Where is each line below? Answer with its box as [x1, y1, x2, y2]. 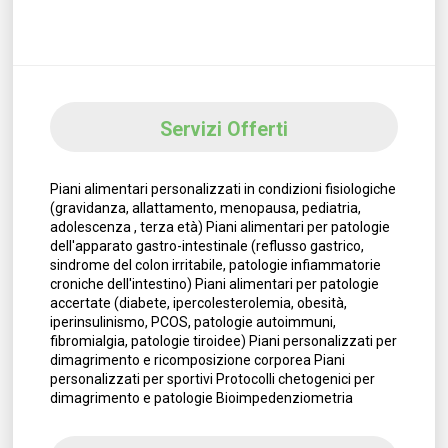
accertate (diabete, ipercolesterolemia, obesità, [49, 295, 347, 312]
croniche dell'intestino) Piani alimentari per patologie [49, 276, 379, 293]
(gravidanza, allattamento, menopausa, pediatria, [49, 200, 361, 217]
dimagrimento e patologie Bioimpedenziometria [49, 390, 353, 407]
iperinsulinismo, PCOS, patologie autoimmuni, [49, 314, 336, 331]
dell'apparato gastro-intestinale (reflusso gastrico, [49, 238, 364, 255]
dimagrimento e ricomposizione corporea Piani [49, 352, 345, 369]
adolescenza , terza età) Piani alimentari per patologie [49, 219, 390, 236]
